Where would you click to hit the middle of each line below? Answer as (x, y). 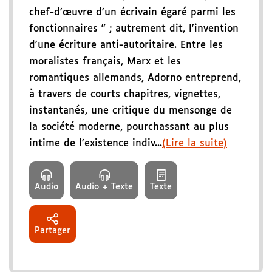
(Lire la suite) (195, 144)
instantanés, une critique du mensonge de (131, 111)
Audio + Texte (104, 187)
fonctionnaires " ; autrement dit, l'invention (134, 29)
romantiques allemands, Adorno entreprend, (135, 78)
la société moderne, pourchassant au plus (129, 127)
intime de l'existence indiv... (96, 144)
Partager (53, 231)
